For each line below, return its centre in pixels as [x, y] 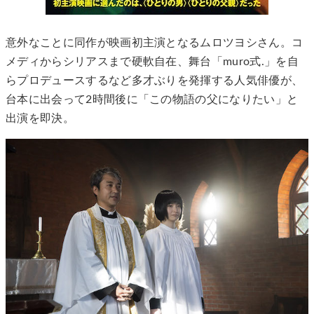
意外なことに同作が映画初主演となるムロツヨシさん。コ [155, 43]
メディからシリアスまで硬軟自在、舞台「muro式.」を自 [152, 62]
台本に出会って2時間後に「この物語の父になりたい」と [152, 100]
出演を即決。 [40, 119]
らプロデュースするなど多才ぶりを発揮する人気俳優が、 [155, 81]
